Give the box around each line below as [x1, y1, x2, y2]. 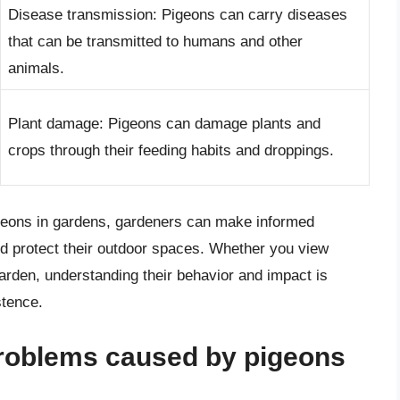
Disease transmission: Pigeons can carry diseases [8, 6, 347, 24]
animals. [8, 60, 64, 78]
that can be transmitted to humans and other [8, 33, 303, 51]
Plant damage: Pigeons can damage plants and [8, 115, 321, 133]
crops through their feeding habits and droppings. [8, 142, 334, 160]
